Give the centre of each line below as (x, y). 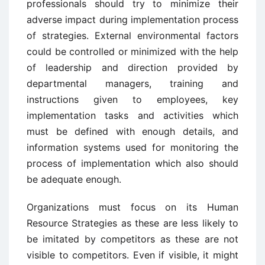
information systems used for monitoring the (132, 147)
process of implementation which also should (132, 163)
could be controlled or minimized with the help (132, 51)
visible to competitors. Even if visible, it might (132, 255)
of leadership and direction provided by (132, 67)
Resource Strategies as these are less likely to (132, 223)
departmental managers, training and (132, 83)
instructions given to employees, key (132, 99)
